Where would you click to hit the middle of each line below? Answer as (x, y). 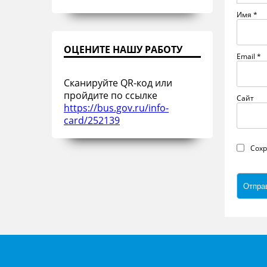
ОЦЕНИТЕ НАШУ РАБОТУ (123, 49)
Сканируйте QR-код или (118, 83)
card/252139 (92, 120)
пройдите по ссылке (111, 95)
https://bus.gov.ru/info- (116, 108)
